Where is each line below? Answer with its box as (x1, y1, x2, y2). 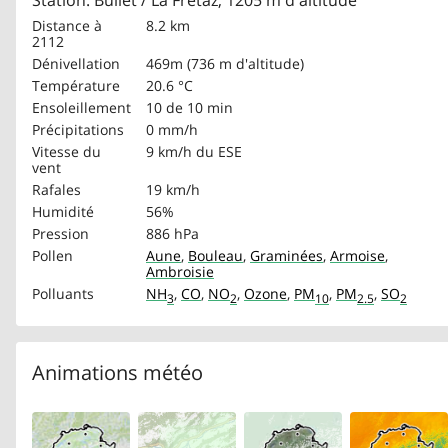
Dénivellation (32, 54, 120, 73)
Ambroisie (146, 262, 214, 281)
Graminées (250, 246, 323, 265)
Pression (32, 224, 89, 243)
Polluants (32, 284, 94, 303)
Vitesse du (32, 142, 101, 161)
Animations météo (32, 359, 203, 386)
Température (32, 76, 120, 95)
